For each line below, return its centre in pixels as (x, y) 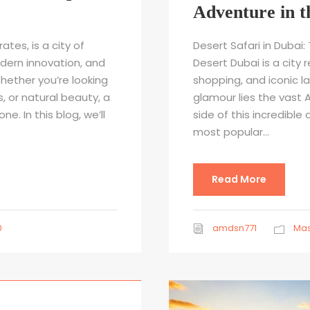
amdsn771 (235, 228)
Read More (239, 180)
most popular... (231, 132)
